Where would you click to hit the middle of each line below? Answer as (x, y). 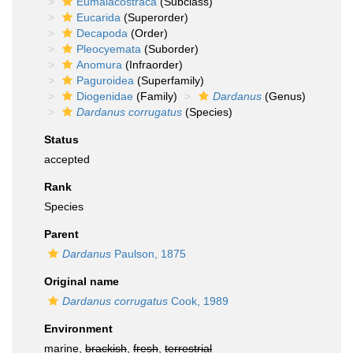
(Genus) (284, 96)
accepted (67, 159)
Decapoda (102, 33)
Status (61, 139)
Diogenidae (105, 96)
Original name (82, 281)
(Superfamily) (169, 80)
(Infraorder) (152, 65)
